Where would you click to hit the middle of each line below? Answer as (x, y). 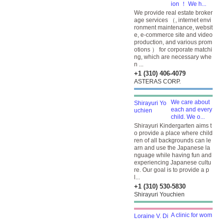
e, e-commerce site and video (173, 35)
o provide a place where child (173, 133)
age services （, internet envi (173, 20)
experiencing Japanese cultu (173, 163)
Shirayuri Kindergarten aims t (173, 126)
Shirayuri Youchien (159, 194)
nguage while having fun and (173, 155)
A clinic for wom (192, 215)
